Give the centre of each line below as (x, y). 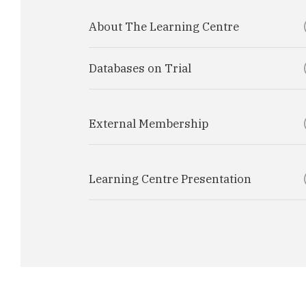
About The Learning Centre (164, 27)
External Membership (149, 124)
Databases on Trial (140, 68)
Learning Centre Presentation (170, 179)
